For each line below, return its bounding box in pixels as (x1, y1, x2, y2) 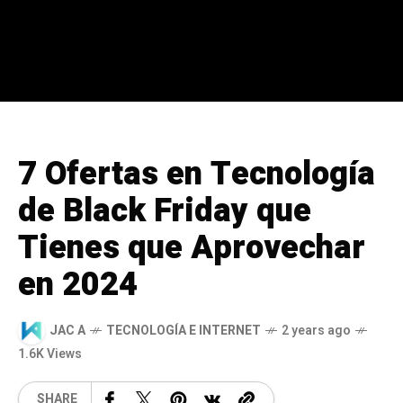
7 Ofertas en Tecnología (18, 149, 375, 198)
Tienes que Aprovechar (18, 223, 365, 272)
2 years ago (282, 321, 351, 341)
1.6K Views (18, 344, 82, 363)
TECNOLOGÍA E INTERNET (106, 321, 261, 341)
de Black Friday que (18, 186, 311, 235)
